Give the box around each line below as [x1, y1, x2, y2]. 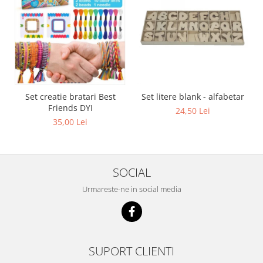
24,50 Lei [176, 104, 210, 116]
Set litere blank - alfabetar [141, 90, 244, 102]
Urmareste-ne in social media [82, 183, 181, 194]
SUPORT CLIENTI [89, 242, 174, 259]
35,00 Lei [53, 116, 87, 127]
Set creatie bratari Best [25, 90, 116, 102]
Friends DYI [48, 102, 93, 113]
